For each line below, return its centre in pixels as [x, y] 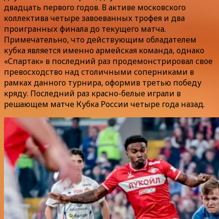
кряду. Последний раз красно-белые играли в [92, 93]
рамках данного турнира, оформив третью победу [103, 82]
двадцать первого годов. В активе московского [95, 7]
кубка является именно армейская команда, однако [104, 50]
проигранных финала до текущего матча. [85, 29]
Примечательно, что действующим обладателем [100, 39]
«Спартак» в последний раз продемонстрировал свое [108, 61]
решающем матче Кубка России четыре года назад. [104, 104]
